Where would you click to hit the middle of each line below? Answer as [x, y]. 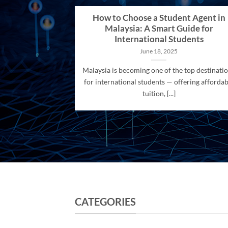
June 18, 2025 [159, 51]
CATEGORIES [105, 201]
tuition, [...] [159, 94]
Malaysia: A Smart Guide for [159, 29]
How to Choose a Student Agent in [159, 18]
